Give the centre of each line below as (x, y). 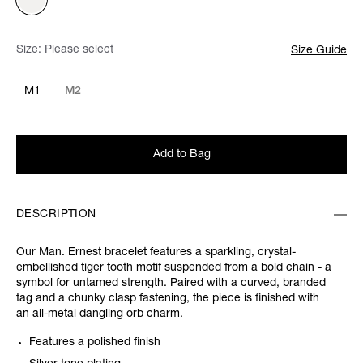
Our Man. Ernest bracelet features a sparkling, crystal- (156, 253)
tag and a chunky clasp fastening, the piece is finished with (168, 299)
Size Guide (319, 51)
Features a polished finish (96, 343)
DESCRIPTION (56, 215)
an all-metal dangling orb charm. (100, 315)
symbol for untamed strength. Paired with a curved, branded (171, 284)
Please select (79, 51)
